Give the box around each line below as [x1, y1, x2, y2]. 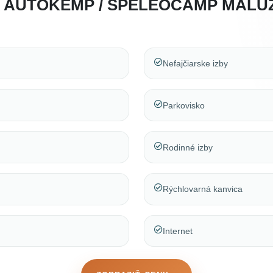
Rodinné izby [163, 142, 213, 152]
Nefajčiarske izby [163, 58, 228, 68]
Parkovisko [163, 100, 205, 110]
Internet [163, 226, 193, 236]
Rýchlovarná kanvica [163, 184, 243, 194]
